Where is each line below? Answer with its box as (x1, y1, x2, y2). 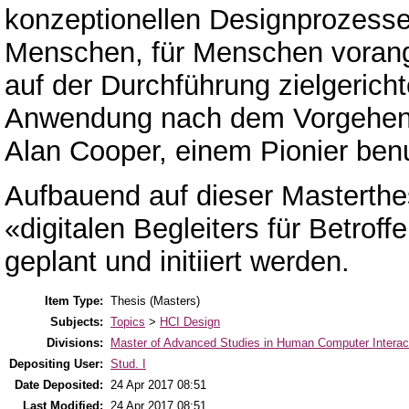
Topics (110, 315, 145, 330)
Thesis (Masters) (110, 294, 200, 309)
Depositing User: (9, 357, 103, 372)
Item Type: (45, 294, 103, 309)
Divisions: (47, 336, 103, 351)
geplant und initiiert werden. (5, 245, 350, 278)
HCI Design (160, 315, 220, 330)
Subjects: (50, 315, 103, 330)
